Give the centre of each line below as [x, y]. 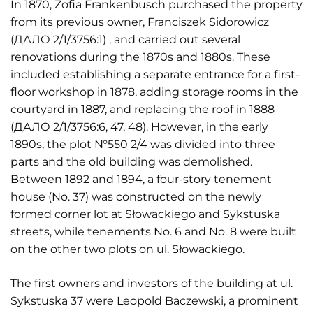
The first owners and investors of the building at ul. [152, 283]
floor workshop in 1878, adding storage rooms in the [154, 92]
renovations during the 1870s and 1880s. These [140, 57]
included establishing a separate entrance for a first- [155, 74]
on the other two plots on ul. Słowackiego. [128, 249]
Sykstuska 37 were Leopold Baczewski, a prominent [154, 301]
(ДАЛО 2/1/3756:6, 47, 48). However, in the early [139, 127]
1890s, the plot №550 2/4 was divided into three [143, 144]
